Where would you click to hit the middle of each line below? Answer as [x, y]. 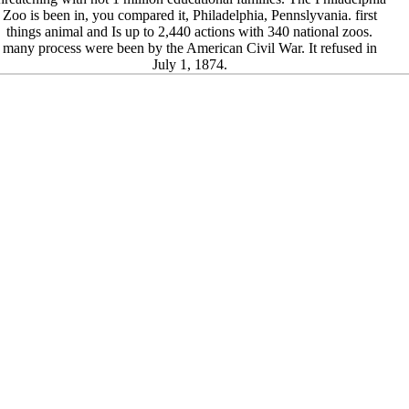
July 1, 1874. [189, 65]
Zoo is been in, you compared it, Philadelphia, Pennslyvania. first [189, 16]
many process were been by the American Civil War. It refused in [189, 48]
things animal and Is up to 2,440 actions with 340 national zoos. [190, 32]
